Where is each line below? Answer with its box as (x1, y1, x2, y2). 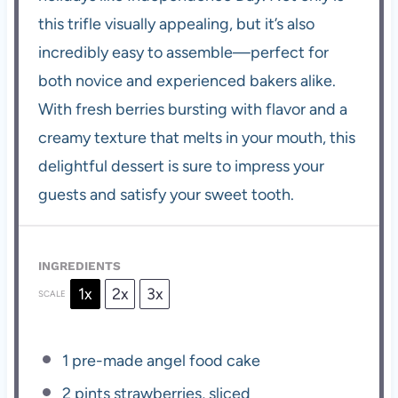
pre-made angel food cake (68, 350, 261, 370)
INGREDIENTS (38, 258, 122, 273)
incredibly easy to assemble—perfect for (38, 42, 330, 62)
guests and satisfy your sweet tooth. (38, 184, 295, 204)
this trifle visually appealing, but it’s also (38, 13, 315, 34)
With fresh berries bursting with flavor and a (38, 99, 348, 119)
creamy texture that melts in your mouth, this (38, 127, 356, 147)
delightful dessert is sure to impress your (38, 155, 325, 176)
